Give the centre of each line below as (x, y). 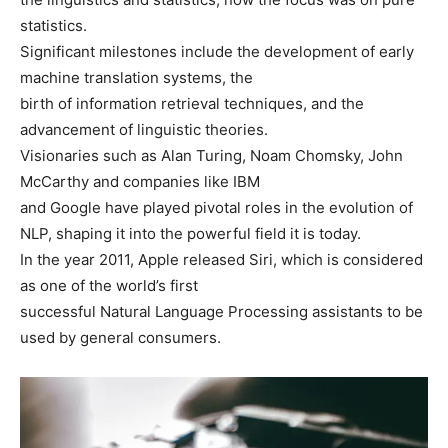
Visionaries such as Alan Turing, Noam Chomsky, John (211, 155)
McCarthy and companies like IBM (140, 181)
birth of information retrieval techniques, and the (192, 103)
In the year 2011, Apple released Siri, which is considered (221, 259)
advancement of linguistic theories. (144, 129)
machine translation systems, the (136, 77)
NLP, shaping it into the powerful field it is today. (190, 233)
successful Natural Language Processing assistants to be (221, 311)
